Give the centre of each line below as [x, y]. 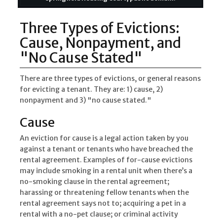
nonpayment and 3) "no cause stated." [86, 100]
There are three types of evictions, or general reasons [110, 79]
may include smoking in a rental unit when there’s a [106, 171]
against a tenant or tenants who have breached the [106, 149]
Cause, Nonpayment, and [100, 43]
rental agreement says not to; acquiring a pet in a [103, 203]
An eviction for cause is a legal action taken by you [104, 138]
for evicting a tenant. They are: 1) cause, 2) [91, 90]
